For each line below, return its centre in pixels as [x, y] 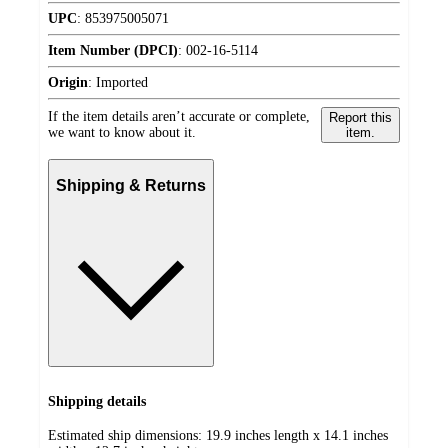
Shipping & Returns [131, 186]
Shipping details [97, 401]
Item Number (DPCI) [113, 50]
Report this [360, 117]
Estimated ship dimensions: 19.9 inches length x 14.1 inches [218, 436]
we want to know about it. [122, 132]
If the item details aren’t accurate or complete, [179, 116]
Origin [68, 82]
